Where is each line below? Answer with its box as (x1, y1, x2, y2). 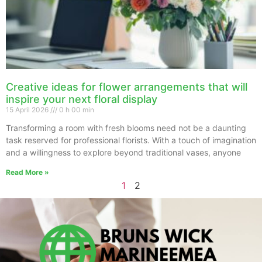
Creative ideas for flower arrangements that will (6, 80, 247, 93)
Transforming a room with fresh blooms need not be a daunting (6, 122, 246, 133)
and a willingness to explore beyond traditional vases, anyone (6, 147, 241, 157)
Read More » (6, 167, 49, 177)
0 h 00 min (57, 105, 94, 114)
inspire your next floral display (6, 92, 157, 105)
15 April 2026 (6, 105, 50, 114)
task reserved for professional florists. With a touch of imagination (6, 135, 256, 145)
